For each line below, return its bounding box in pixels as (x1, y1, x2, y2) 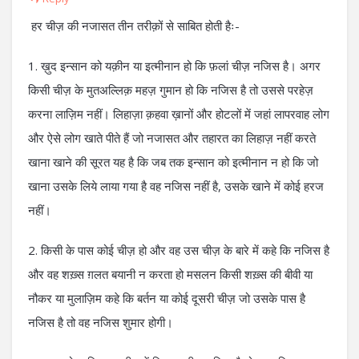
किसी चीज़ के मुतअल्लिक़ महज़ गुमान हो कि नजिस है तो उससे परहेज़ (28, 82, 313, 98)
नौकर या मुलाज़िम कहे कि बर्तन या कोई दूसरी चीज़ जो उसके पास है (28, 290, 305, 306)
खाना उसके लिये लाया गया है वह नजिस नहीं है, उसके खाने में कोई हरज (28, 178, 324, 194)
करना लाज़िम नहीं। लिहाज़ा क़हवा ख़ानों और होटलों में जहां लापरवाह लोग (28, 106, 329, 122)
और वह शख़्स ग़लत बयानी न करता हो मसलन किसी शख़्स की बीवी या (28, 266, 313, 282)
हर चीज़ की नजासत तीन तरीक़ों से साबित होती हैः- (28, 18, 240, 34)
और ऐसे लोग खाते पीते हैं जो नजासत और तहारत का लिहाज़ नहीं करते (28, 130, 316, 146)
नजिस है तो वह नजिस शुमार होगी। (28, 314, 173, 330)
